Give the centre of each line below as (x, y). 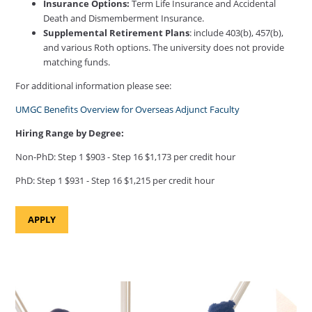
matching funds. (77, 62)
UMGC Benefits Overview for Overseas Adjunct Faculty (128, 109)
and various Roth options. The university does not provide (164, 47)
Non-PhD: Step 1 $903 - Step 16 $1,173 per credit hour (126, 156)
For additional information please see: (94, 85)
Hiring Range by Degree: (70, 133)
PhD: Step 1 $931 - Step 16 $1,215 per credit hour (115, 180)
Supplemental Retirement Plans (117, 32)
